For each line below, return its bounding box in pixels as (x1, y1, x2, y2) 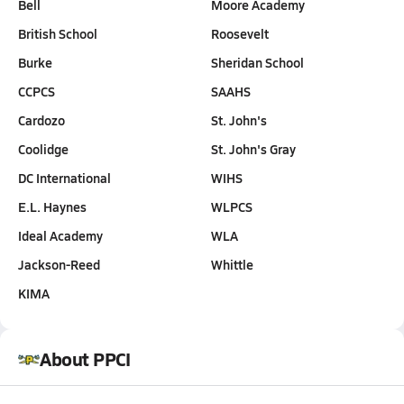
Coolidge (18, 140, 69, 159)
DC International (18, 169, 111, 188)
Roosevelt (210, 24, 269, 43)
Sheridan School (210, 53, 304, 72)
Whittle (210, 255, 253, 274)
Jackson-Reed (18, 255, 100, 274)
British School (18, 24, 97, 43)
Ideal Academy (18, 226, 103, 245)
